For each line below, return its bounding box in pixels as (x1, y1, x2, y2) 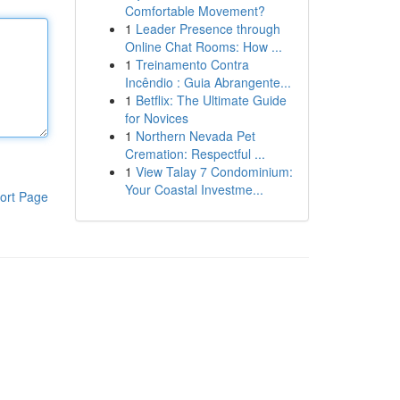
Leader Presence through (135, 20, 280, 37)
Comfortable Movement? (124, 2, 265, 20)
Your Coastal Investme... (124, 180, 263, 198)
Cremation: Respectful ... (124, 145, 265, 162)
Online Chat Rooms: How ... (124, 37, 282, 55)
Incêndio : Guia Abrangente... (124, 73, 291, 91)
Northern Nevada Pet (135, 127, 255, 145)
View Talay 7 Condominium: (135, 162, 293, 180)
